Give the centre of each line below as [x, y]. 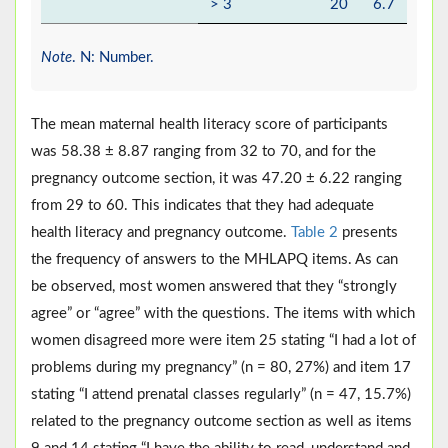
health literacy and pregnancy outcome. [161, 233]
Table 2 [314, 233]
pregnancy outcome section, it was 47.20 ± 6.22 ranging [216, 179]
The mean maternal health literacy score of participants [209, 125]
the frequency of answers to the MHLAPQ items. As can [214, 260]
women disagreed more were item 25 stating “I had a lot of [223, 341]
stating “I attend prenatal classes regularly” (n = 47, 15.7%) [221, 395]
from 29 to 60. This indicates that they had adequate [202, 206]
